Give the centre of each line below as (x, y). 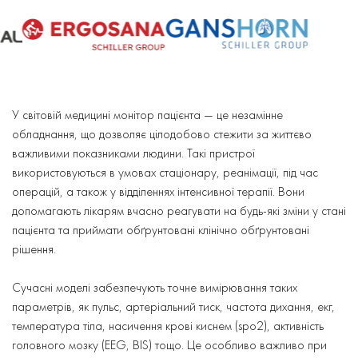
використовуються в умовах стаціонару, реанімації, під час (165, 172)
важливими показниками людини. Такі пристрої (133, 153)
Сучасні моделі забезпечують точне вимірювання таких (155, 287)
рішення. (36, 249)
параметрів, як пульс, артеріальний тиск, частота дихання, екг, (173, 306)
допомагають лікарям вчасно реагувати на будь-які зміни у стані (179, 210)
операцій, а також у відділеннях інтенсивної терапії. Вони (158, 191)
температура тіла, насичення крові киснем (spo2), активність (168, 325)
